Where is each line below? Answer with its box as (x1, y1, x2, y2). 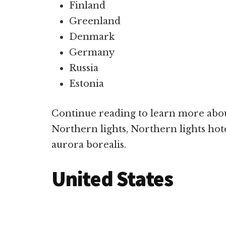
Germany (69, 47, 115, 58)
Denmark (69, 31, 115, 42)
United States (51, 165, 177, 192)
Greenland (69, 16, 121, 27)
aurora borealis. (51, 139, 126, 150)
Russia (69, 63, 98, 74)
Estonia (69, 78, 104, 89)
